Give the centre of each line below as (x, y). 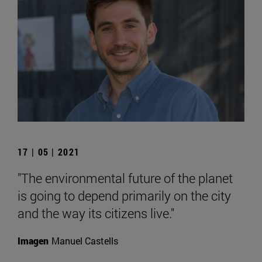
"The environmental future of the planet (125, 178)
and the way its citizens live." (96, 213)
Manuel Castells (85, 241)
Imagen (33, 241)
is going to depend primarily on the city (124, 196)
